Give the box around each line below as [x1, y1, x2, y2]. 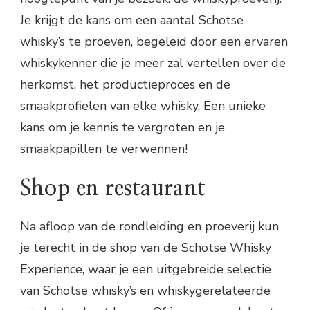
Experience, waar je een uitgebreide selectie [20, 261, 271, 278]
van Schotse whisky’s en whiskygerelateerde [20, 282, 271, 300]
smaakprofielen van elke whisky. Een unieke [20, 97, 266, 114]
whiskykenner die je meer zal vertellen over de [20, 54, 286, 71]
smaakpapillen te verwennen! [20, 140, 188, 157]
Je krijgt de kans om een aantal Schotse [20, 11, 244, 28]
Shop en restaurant [20, 176, 206, 199]
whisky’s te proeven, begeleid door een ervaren [20, 33, 288, 50]
